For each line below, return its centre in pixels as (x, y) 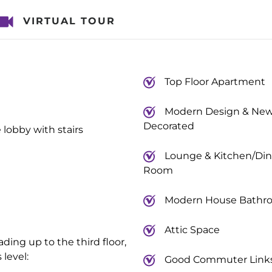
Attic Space (192, 230)
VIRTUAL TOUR (69, 21)
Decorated (168, 126)
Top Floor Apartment (215, 82)
